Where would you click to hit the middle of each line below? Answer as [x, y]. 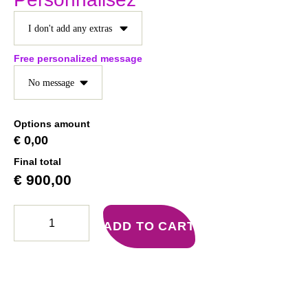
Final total [37, 161]
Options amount [52, 124]
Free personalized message [78, 59]
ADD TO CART [150, 227]
